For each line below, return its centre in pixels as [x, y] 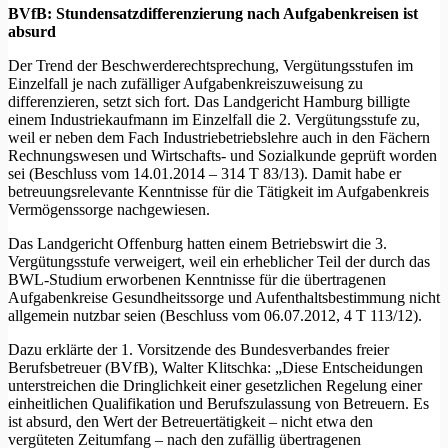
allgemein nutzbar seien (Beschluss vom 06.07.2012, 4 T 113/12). [215, 315]
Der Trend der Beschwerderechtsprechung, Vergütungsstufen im [210, 65]
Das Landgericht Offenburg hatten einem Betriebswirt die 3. [197, 243]
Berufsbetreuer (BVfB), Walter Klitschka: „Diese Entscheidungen [215, 367]
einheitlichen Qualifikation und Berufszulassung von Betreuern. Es [218, 403]
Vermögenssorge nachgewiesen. [109, 209]
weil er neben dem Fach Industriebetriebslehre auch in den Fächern [219, 137]
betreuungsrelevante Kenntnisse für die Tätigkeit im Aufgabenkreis [218, 191]
